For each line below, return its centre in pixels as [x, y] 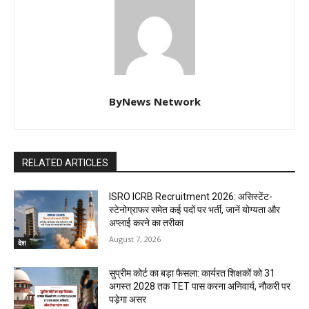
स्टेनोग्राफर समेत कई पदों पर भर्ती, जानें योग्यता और [195, 209]
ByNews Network [154, 101]
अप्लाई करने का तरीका [147, 222]
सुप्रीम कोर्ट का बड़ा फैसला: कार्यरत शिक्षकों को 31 [192, 273]
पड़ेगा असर [128, 300]
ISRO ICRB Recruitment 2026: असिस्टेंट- [191, 196]
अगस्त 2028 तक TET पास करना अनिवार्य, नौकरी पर [200, 287]
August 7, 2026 [135, 239]
